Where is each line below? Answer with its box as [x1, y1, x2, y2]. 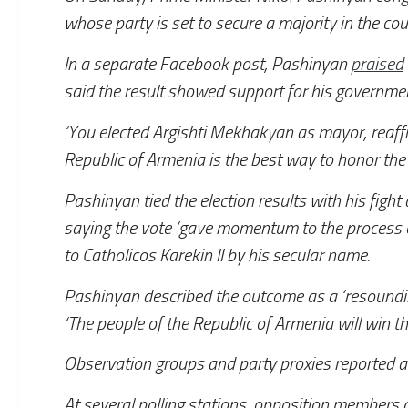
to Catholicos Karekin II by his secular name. [64, 244, 370, 266]
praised [351, 54, 403, 75]
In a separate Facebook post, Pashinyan [64, 54, 351, 75]
